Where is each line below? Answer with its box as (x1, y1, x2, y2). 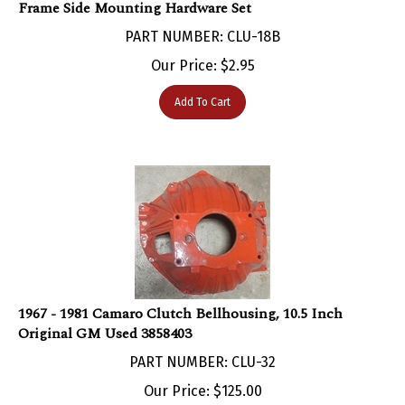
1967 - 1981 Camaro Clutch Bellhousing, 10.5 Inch (18, 284, 343, 306)
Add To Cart (174, 77, 231, 90)
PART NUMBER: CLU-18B (125, 9, 280, 27)
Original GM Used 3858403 (18, 304, 192, 326)
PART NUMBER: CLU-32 (129, 334, 276, 353)
